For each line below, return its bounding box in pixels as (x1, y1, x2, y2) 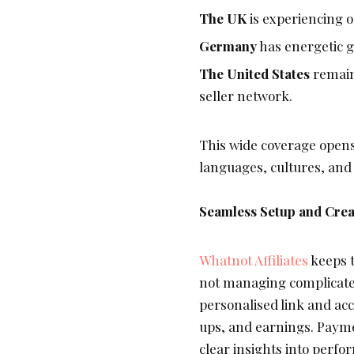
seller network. (199, 87, 292, 105)
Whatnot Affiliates (199, 251, 308, 269)
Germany (199, 37, 257, 55)
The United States (199, 65, 310, 83)
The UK (199, 9, 247, 28)
